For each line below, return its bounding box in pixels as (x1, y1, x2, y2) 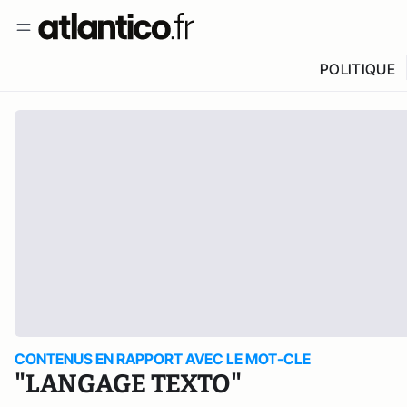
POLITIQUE (319, 60, 395, 78)
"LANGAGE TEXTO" (15, 369, 242, 399)
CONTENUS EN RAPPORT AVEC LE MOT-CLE (15, 350, 311, 368)
